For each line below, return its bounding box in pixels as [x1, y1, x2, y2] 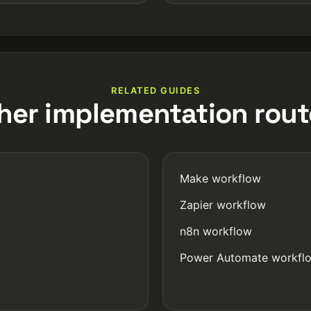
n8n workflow [180, 224, 252, 238]
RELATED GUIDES [111, 85, 200, 96]
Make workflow [180, 171, 261, 185]
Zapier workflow [180, 197, 266, 212]
